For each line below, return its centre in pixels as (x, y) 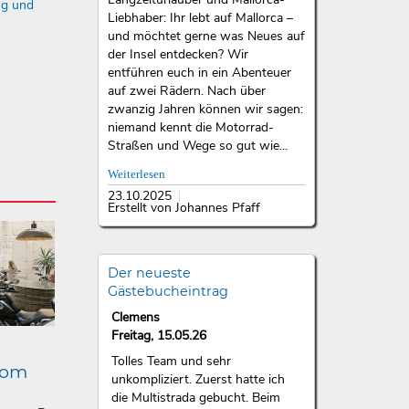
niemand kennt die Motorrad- (190, 128)
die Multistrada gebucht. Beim (195, 397)
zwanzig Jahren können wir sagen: (205, 110)
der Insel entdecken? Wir (178, 55)
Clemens (135, 317)
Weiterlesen (136, 175)
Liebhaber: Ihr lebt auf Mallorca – (200, 18)
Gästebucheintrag (168, 291)
